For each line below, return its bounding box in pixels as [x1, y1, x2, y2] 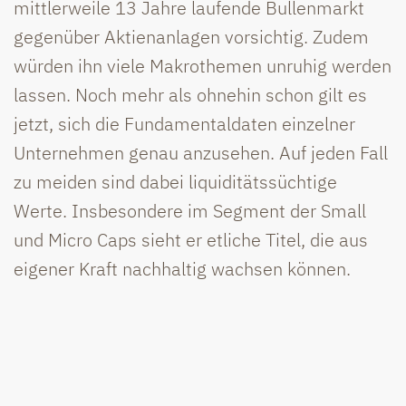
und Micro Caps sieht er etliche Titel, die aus [14, 227, 368, 252]
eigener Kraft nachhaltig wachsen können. [14, 256, 351, 281]
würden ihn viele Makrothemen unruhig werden [14, 53, 391, 78]
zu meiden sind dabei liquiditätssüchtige [14, 169, 337, 194]
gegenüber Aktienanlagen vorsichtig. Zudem [14, 24, 369, 49]
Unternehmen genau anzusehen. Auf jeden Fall [14, 140, 388, 165]
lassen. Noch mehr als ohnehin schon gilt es [14, 82, 367, 107]
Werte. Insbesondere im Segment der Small [14, 198, 366, 223]
